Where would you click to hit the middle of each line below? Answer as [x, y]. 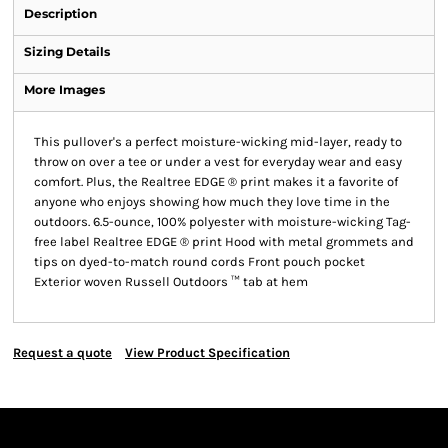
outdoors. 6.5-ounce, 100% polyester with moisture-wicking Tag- [222, 221]
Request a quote [62, 352]
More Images [64, 89]
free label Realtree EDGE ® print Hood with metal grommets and [224, 241]
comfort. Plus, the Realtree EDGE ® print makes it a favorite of [216, 181]
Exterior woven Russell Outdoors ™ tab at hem [171, 281]
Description [60, 13]
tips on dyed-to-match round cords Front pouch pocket [199, 261]
